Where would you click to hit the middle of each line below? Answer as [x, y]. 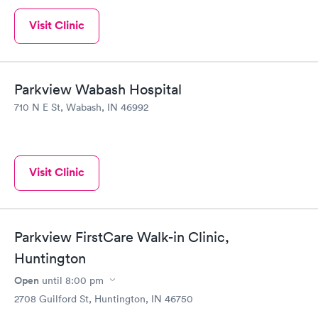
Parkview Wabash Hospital [98, 90]
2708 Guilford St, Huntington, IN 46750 [104, 298]
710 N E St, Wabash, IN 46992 [81, 108]
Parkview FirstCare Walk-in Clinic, [122, 237]
